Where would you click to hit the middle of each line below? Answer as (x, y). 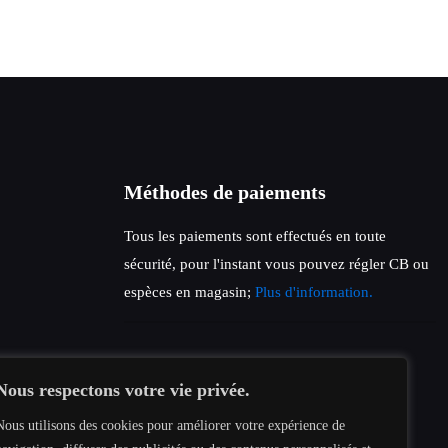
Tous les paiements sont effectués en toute (255, 236)
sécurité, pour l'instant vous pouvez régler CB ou (276, 264)
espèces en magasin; (189, 292)
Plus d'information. (314, 292)
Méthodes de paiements (225, 192)
